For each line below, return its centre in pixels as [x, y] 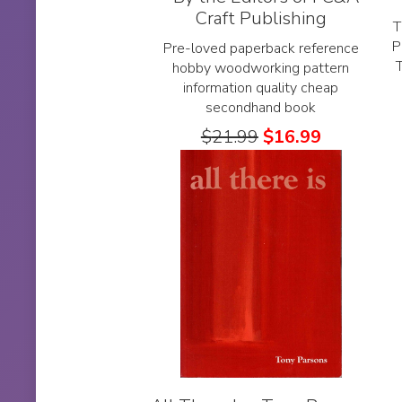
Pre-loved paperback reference [261, 48]
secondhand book [261, 107]
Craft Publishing [261, 18]
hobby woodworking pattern [261, 68]
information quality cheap [261, 87]
